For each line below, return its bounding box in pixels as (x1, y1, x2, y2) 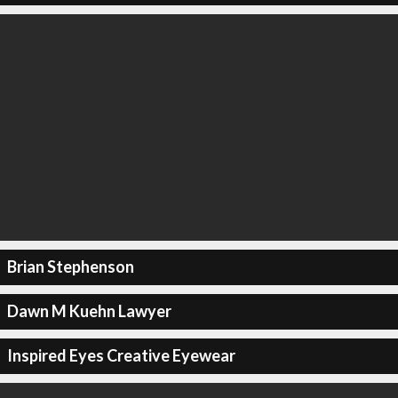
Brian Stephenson (6, 257, 134, 276)
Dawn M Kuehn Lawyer (6, 301, 171, 321)
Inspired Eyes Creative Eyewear (6, 346, 235, 365)
